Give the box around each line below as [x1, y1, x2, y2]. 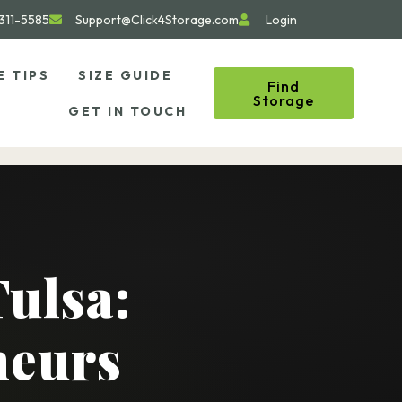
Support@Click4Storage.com [75, 12, 240, 28]
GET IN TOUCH [68, 103, 188, 119]
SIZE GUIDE [78, 67, 173, 83]
